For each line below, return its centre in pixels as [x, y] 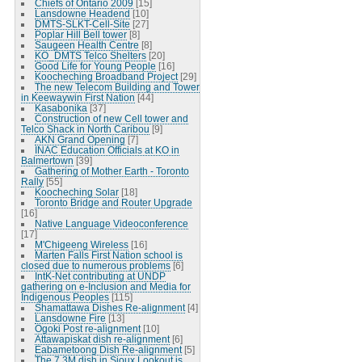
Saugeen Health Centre [86, 44]
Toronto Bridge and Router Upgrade [113, 202]
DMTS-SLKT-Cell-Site [82, 23]
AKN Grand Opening [80, 139]
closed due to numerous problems [95, 265]
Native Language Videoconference [111, 223]
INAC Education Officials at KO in [107, 149]
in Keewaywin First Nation [78, 97]
